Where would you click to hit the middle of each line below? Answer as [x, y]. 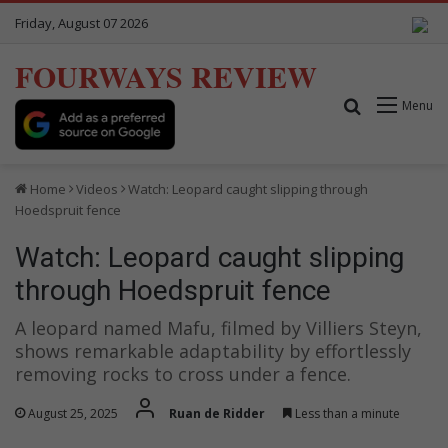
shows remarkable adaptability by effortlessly [213, 350]
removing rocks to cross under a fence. [183, 373]
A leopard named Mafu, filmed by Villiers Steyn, [218, 327]
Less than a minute [346, 413]
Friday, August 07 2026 [81, 23]
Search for [401, 104]
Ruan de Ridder [217, 413]
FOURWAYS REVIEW [166, 76]
